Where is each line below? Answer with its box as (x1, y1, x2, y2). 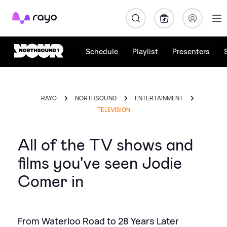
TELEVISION (97, 105, 130, 114)
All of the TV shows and (18, 134, 193, 156)
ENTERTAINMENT (135, 94, 183, 102)
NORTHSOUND (75, 94, 117, 102)
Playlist (132, 47, 158, 56)
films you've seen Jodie (18, 153, 182, 174)
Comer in (18, 171, 84, 192)
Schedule (86, 47, 118, 56)
